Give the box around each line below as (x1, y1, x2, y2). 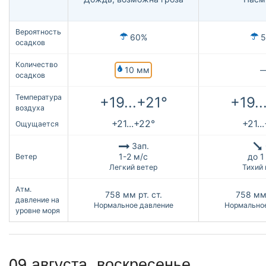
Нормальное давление (93, 201, 173, 210)
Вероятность (15, 27, 61, 37)
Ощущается (15, 119, 59, 129)
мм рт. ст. (122, 189, 162, 200)
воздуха (15, 103, 45, 113)
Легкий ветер (109, 163, 157, 172)
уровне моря (15, 206, 60, 216)
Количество (15, 60, 58, 69)
